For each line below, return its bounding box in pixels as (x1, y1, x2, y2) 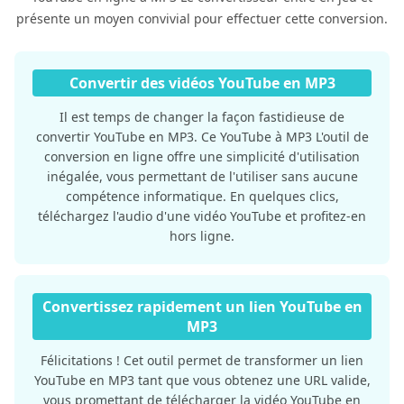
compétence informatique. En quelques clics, (65, 187, 339, 205)
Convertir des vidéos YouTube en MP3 (69, 72, 335, 93)
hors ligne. (170, 226, 234, 244)
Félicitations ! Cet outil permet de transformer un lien (41, 351, 363, 369)
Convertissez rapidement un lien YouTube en (41, 296, 363, 317)
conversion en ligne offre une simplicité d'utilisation (44, 147, 360, 165)
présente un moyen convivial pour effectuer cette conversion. (16, 9, 388, 27)
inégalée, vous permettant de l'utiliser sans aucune (46, 167, 358, 185)
